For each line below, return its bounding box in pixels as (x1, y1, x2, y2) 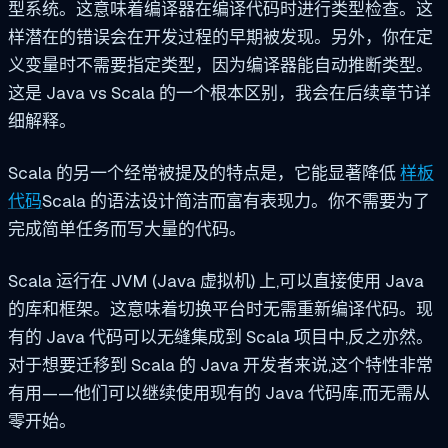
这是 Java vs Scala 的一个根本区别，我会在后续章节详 (8, 81, 431, 104)
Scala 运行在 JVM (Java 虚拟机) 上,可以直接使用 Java (8, 269, 424, 292)
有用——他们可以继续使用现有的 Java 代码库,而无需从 (8, 381, 430, 404)
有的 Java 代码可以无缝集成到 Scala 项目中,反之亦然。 (8, 325, 433, 348)
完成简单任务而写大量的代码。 (8, 217, 246, 240)
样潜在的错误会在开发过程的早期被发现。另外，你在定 (8, 25, 433, 48)
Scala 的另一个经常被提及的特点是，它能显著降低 (8, 161, 400, 184)
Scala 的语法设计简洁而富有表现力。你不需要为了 (42, 189, 430, 212)
